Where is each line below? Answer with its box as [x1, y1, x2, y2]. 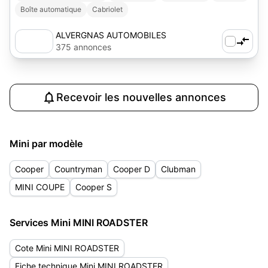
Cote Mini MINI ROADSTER [15, 243, 119, 253]
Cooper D [113, 164, 150, 174]
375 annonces [56, 42, 111, 52]
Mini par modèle [10, 138, 83, 150]
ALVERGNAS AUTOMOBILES [56, 30, 166, 40]
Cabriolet [92, 5, 123, 14]
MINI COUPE [15, 182, 65, 192]
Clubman [161, 164, 196, 174]
